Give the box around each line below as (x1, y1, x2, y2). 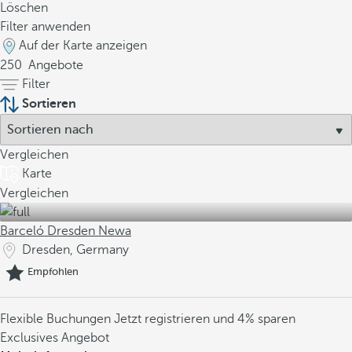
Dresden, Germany (22, 243, 129, 257)
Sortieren (22, 97, 76, 111)
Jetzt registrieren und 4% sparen (114, 312, 295, 326)
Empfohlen (27, 266, 79, 278)
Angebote (25, 58, 83, 72)
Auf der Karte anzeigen (19, 38, 147, 53)
